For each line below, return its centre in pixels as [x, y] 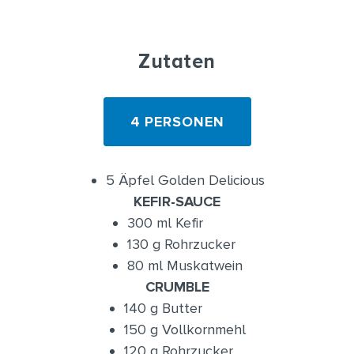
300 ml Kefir [165, 223]
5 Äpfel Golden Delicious [185, 180]
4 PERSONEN [177, 122]
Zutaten [177, 62]
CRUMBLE [177, 287]
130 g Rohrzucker [181, 244]
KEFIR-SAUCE [177, 201]
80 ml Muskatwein [185, 265]
